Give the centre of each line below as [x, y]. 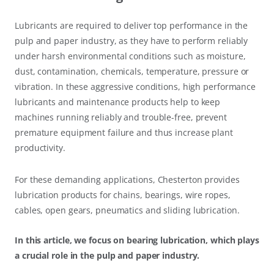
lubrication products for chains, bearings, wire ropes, [123, 194]
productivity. [40, 147]
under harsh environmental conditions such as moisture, [130, 56]
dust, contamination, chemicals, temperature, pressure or [132, 71]
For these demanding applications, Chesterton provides [127, 179]
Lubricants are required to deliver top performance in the [131, 25]
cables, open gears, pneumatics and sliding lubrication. [127, 210]
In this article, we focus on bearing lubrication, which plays [137, 240]
